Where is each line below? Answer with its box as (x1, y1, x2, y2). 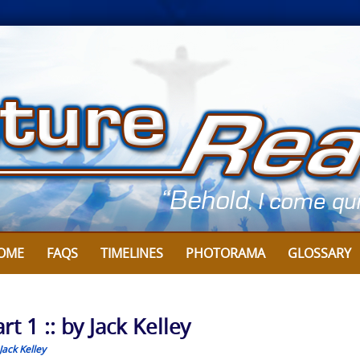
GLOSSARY (288, 244, 351, 262)
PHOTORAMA (186, 244, 265, 262)
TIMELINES (100, 244, 163, 262)
